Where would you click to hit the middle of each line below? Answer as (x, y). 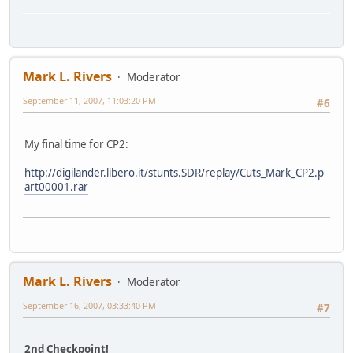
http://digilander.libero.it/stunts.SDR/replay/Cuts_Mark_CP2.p (174, 173)
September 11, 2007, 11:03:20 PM (89, 100)
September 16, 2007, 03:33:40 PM (89, 305)
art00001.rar (56, 187)
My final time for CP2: (76, 145)
